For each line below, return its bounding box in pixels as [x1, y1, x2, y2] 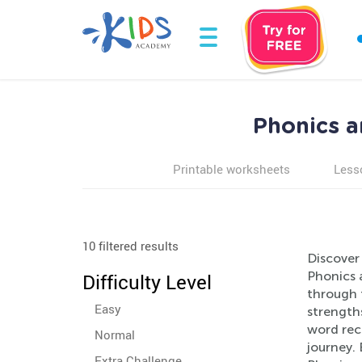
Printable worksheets [172, 161, 290, 177]
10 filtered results [82, 238, 179, 254]
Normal [95, 326, 135, 343]
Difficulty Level [82, 269, 212, 295]
